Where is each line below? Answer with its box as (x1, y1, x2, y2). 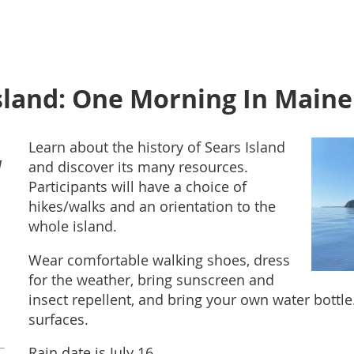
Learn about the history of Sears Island (28, 138, 285, 156)
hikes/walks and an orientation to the (28, 198, 276, 216)
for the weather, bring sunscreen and (28, 270, 274, 289)
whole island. (28, 217, 117, 235)
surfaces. (28, 310, 88, 329)
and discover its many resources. (28, 158, 248, 176)
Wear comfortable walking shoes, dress (28, 250, 290, 269)
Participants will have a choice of (28, 178, 247, 196)
